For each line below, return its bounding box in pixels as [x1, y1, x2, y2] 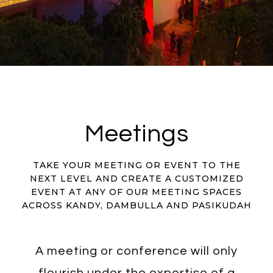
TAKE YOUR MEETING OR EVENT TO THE [32, 159, 241, 171]
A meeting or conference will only [35, 244, 238, 257]
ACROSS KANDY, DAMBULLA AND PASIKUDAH [21, 199, 252, 211]
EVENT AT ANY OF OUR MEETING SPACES [31, 186, 242, 197]
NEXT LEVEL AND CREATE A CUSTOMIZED [29, 172, 244, 184]
